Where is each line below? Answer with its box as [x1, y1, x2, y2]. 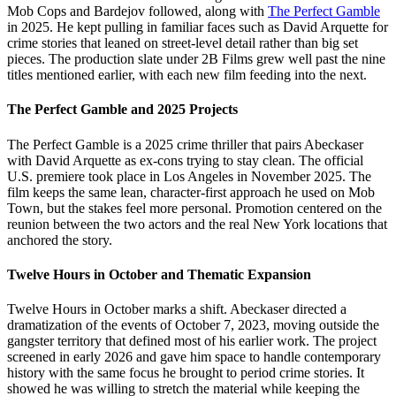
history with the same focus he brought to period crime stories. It [7, 365, 364, 381]
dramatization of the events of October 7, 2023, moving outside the [7, 317, 379, 333]
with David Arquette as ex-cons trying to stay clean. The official [7, 152, 363, 168]
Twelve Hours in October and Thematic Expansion [7, 266, 311, 282]
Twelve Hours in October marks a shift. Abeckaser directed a [7, 301, 346, 317]
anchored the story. [7, 232, 112, 247]
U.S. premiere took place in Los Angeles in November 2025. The [7, 168, 371, 184]
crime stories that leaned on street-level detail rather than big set [7, 35, 358, 51]
